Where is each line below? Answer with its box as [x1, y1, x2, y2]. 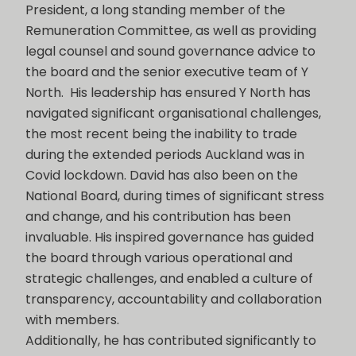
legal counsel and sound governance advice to [25, 42, 315, 61]
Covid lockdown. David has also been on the [25, 166, 298, 185]
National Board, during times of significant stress [25, 187, 324, 206]
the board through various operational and [25, 249, 292, 268]
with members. [25, 311, 119, 330]
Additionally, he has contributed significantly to [25, 331, 316, 350]
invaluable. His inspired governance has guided [25, 228, 314, 247]
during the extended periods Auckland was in [25, 145, 304, 164]
